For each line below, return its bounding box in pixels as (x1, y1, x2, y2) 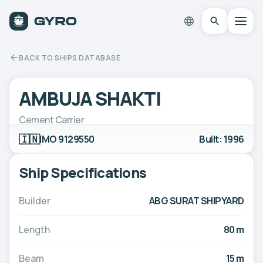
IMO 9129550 (39, 132, 95, 146)
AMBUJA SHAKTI (19, 85, 161, 112)
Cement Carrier (19, 113, 85, 126)
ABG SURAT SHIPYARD (149, 194, 244, 207)
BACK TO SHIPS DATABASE (19, 52, 120, 63)
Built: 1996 (199, 132, 244, 146)
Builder (19, 194, 50, 207)
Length (19, 222, 50, 236)
